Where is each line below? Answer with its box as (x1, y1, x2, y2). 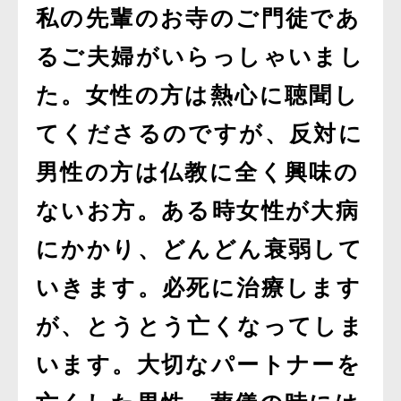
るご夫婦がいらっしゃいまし (36, 45, 365, 69)
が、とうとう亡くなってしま (36, 314, 365, 338)
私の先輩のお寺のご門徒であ (36, 6, 362, 30)
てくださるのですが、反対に (36, 122, 364, 146)
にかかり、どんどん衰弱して (36, 237, 364, 261)
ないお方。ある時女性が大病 (36, 199, 361, 223)
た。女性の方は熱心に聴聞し (36, 83, 360, 107)
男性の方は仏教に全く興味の (36, 160, 360, 184)
